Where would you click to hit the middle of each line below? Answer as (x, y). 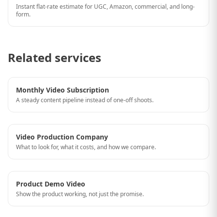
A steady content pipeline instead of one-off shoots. (85, 100)
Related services (54, 57)
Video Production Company (62, 137)
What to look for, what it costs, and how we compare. (86, 147)
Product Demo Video (51, 184)
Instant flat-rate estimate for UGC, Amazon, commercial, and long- (105, 7)
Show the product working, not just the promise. (80, 194)
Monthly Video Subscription (62, 90)
